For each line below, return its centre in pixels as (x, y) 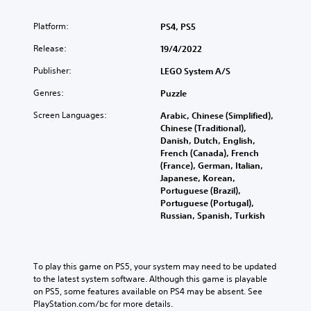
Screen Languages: (70, 115)
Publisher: (52, 70)
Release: (50, 48)
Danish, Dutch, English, (208, 140)
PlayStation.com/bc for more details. (103, 303)
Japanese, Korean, (198, 177)
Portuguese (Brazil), (201, 190)
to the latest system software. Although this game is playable (150, 278)
